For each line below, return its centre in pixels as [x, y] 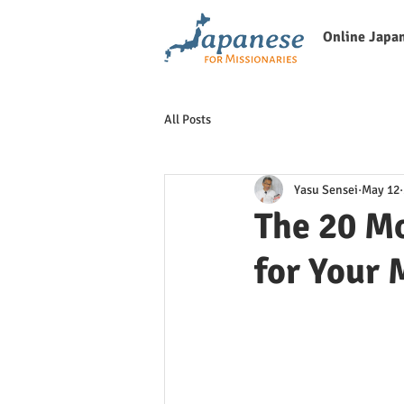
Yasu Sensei [326, 189]
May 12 [381, 189]
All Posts [188, 119]
